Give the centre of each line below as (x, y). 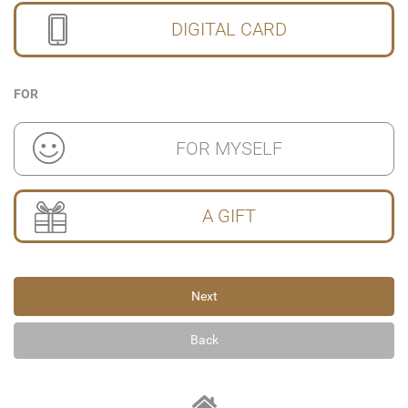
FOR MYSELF (229, 149)
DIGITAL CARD (229, 30)
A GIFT (229, 216)
